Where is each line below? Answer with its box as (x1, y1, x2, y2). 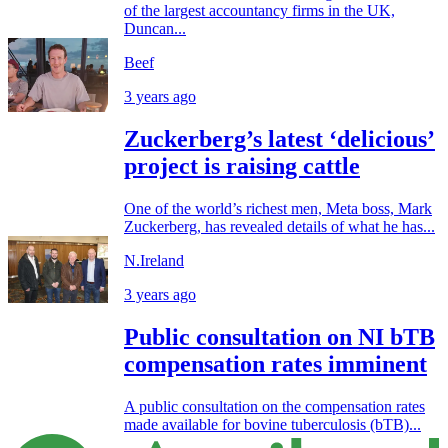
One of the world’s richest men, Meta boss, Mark (124, 200, 432, 218)
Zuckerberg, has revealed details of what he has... (124, 218, 435, 236)
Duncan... (124, 20, 186, 38)
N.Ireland (124, 252, 184, 270)
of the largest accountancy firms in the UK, (124, 2, 395, 20)
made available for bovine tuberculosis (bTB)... (124, 416, 421, 434)
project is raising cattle (124, 153, 360, 180)
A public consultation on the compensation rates (124, 398, 425, 416)
